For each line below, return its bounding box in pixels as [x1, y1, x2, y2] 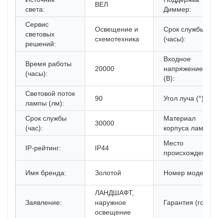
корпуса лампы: [163, 124, 214, 132]
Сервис [25, 20, 49, 29]
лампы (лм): [25, 99, 64, 108]
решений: [25, 40, 56, 48]
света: [25, 5, 45, 14]
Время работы [25, 60, 72, 68]
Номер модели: [163, 169, 213, 177]
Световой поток [25, 90, 75, 98]
